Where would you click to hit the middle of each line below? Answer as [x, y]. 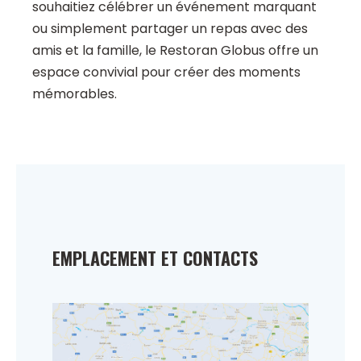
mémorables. [75, 94]
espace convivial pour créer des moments [166, 73]
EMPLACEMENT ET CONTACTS [155, 258]
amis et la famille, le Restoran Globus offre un [175, 51]
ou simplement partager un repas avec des [170, 29]
